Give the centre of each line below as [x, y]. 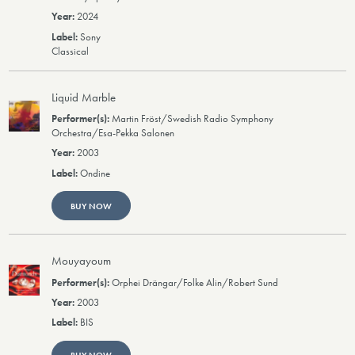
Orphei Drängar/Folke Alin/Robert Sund [195, 282]
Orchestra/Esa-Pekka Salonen [113, 133]
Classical [71, 51]
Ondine [95, 173]
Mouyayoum [82, 261]
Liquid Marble [84, 97]
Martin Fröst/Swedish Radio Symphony [193, 118]
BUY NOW [91, 206]
